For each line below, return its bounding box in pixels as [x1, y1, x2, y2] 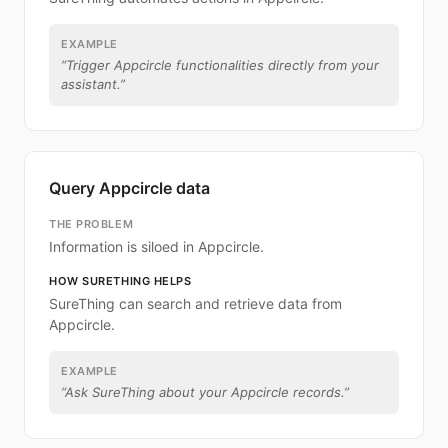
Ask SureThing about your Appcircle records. [65, 384, 344, 400]
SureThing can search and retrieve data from [49, 295, 342, 312]
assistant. [61, 76, 120, 92]
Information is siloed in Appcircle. [49, 238, 264, 255]
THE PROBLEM [49, 217, 134, 231]
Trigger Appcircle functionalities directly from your [66, 57, 379, 73]
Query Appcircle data [49, 178, 210, 198]
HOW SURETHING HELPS [49, 274, 192, 288]
